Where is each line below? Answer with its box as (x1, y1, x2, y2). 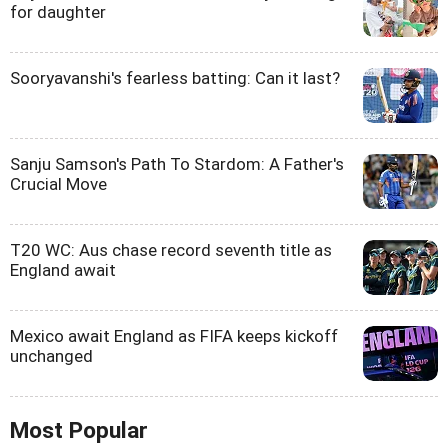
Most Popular (10, 416, 148, 444)
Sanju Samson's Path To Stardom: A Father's (10, 153, 344, 174)
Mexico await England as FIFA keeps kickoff (10, 325, 338, 346)
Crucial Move (10, 173, 107, 194)
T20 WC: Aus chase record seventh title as (10, 239, 332, 260)
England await (10, 259, 116, 280)
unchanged (10, 345, 93, 366)
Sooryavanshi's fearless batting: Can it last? (10, 67, 340, 88)
